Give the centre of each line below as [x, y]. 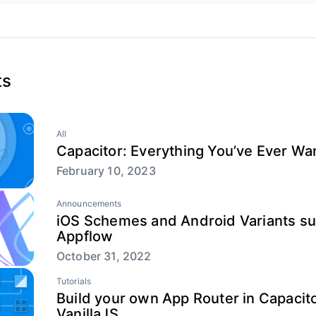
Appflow [85, 236]
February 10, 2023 [106, 170]
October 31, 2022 [104, 256]
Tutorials [74, 281]
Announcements [89, 203]
